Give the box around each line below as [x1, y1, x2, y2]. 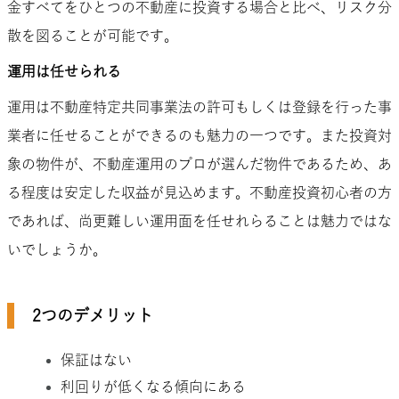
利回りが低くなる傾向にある [61, 379, 246, 394]
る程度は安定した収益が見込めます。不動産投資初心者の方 [7, 184, 392, 199]
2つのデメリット [32, 306, 153, 323]
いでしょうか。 [7, 241, 107, 256]
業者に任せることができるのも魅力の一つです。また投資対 [7, 127, 392, 142]
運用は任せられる [7, 63, 121, 78]
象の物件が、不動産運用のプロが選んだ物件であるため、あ [7, 156, 392, 171]
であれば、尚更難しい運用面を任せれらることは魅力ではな [7, 213, 392, 228]
